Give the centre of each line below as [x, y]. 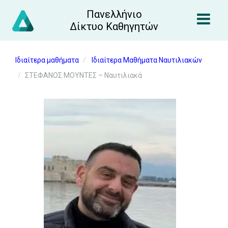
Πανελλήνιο [114, 14]
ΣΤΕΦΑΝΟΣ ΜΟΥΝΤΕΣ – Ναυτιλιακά [84, 75]
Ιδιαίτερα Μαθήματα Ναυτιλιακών [147, 60]
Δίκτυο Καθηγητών [114, 26]
